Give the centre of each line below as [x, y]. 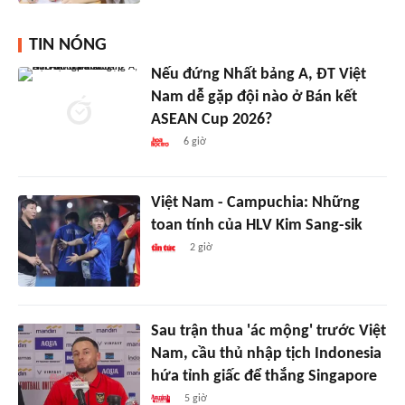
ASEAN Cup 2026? [211, 120]
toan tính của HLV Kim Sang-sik [256, 226]
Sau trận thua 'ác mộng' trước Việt [268, 331]
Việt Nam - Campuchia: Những [255, 203]
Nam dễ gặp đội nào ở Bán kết [254, 98]
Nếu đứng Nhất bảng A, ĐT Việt [258, 75]
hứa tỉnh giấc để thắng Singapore [264, 377]
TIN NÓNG [68, 46]
